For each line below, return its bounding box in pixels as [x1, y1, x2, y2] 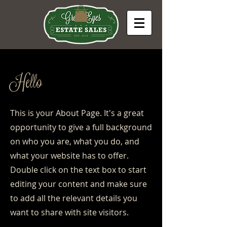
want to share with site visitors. [10, 207, 129, 218]
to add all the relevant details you [10, 193, 137, 204]
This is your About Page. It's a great [10, 107, 144, 119]
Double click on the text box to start [10, 164, 146, 175]
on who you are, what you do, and [10, 136, 139, 147]
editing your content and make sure [10, 178, 147, 190]
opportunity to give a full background [10, 122, 152, 133]
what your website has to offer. [10, 150, 129, 161]
